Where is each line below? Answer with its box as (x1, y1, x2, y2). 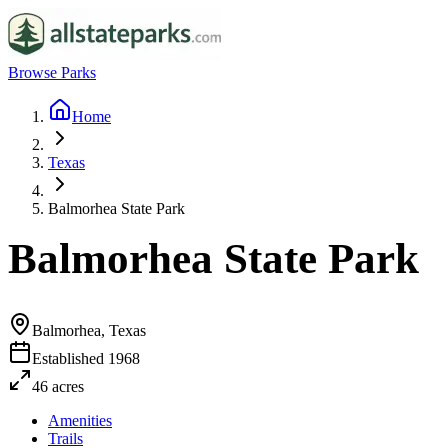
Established (32, 349, 108, 367)
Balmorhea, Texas (32, 321, 146, 339)
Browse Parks (8, 64, 96, 81)
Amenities (48, 411, 112, 429)
